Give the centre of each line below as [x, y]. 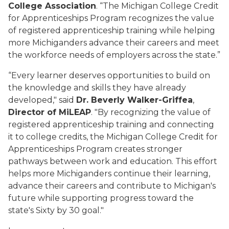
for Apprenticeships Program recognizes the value [111, 18]
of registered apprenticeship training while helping [112, 30]
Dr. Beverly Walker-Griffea [134, 100]
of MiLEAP [68, 112]
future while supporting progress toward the [101, 198]
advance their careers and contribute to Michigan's [112, 186]
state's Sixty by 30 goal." [56, 210]
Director [26, 112]
